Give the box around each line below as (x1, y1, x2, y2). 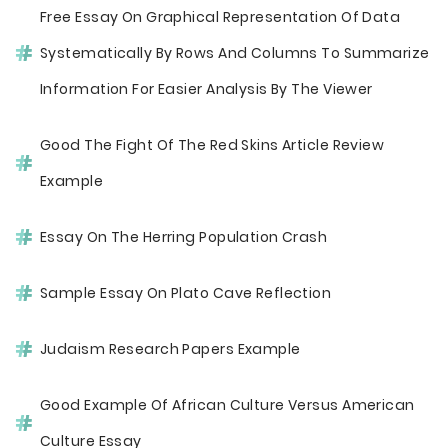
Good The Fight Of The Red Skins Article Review (40, 135, 385, 155)
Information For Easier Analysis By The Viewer (40, 79, 373, 99)
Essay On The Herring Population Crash (40, 227, 328, 247)
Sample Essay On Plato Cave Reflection (40, 283, 332, 303)
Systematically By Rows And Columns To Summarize (40, 43, 430, 63)
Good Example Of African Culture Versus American (40, 395, 415, 415)
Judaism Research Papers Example (40, 339, 301, 359)
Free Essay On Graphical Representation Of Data (40, 7, 401, 27)
